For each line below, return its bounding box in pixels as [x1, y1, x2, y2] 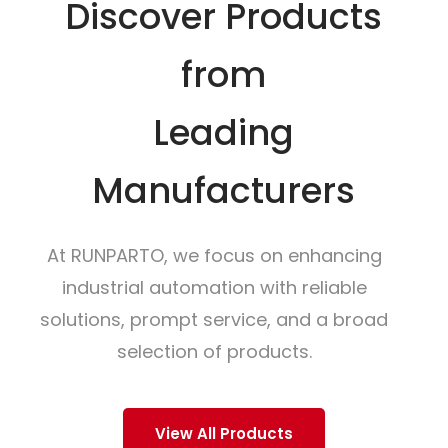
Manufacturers [91, 166, 355, 216]
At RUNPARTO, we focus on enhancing [46, 243, 382, 269]
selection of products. [116, 339, 312, 365]
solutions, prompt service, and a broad [40, 307, 388, 333]
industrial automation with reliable [61, 275, 367, 301]
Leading [152, 108, 294, 158]
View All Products [155, 423, 293, 445]
